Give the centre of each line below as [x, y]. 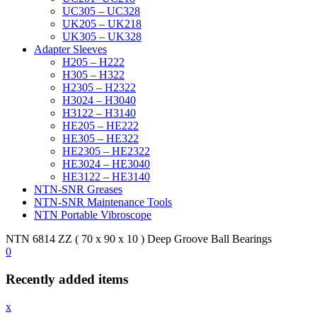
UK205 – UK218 [102, 24]
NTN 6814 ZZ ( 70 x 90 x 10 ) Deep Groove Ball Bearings [139, 239]
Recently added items [67, 279]
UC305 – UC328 [101, 11]
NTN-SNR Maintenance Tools [103, 202]
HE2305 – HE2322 [106, 151]
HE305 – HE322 [100, 139]
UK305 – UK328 [102, 37]
